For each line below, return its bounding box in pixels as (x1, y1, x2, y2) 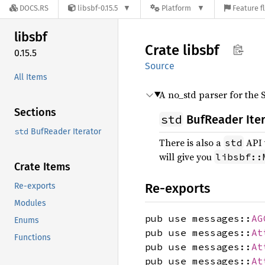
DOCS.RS (20, 4, 49, 13)
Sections (14, 105, 56, 119)
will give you (159, 150, 214, 163)
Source (145, 60, 174, 72)
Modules (14, 198, 46, 208)
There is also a (159, 136, 224, 149)
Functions (14, 232, 51, 243)
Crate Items (14, 160, 70, 173)
